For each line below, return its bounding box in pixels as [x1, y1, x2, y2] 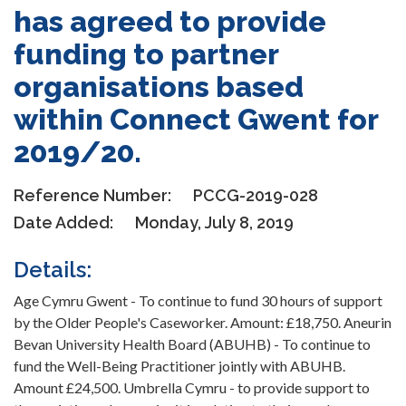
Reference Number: [14, 186, 175, 206]
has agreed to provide [14, 5, 326, 39]
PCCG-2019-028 [193, 186, 318, 206]
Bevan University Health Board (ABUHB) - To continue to [14, 335, 371, 353]
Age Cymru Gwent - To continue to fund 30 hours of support [14, 292, 382, 310]
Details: [14, 256, 92, 284]
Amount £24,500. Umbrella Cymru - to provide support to [14, 379, 370, 397]
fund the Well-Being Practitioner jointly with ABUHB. [14, 357, 345, 375]
